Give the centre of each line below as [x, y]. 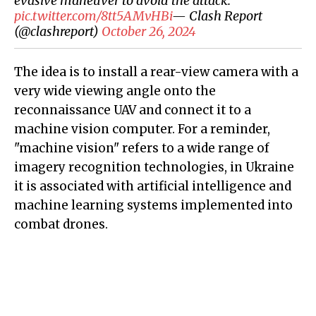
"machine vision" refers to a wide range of [142, 148]
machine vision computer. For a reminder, [142, 129]
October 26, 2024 [149, 32]
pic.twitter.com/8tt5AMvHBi [93, 16]
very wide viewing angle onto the [115, 91]
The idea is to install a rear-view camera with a [156, 72]
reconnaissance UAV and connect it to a [133, 110]
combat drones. [61, 225]
